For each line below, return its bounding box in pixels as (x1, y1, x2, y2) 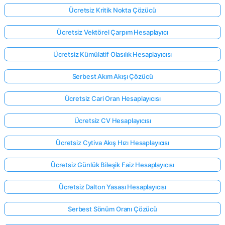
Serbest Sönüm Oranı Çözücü (68, 204, 157, 213)
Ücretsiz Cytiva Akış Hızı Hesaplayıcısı (56, 138, 169, 147)
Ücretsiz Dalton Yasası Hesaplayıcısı (58, 182, 167, 191)
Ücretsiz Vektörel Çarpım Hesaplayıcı (57, 28, 168, 36)
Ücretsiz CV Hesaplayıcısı (74, 116, 151, 125)
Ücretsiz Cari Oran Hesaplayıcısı (64, 94, 161, 102)
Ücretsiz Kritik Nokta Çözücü (69, 6, 156, 14)
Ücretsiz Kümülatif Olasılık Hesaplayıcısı (53, 50, 172, 58)
